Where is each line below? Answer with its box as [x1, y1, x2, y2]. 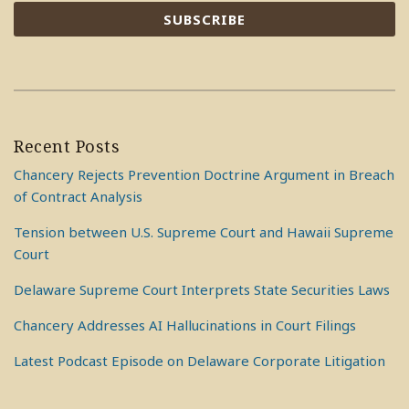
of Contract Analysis [14, 187, 142, 205]
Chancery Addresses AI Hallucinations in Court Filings [14, 316, 356, 334]
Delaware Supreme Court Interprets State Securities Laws [14, 280, 390, 299]
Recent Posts [14, 135, 120, 157]
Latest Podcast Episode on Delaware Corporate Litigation [14, 351, 385, 370]
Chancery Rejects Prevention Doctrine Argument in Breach [14, 165, 394, 184]
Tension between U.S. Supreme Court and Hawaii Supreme [14, 223, 393, 241]
